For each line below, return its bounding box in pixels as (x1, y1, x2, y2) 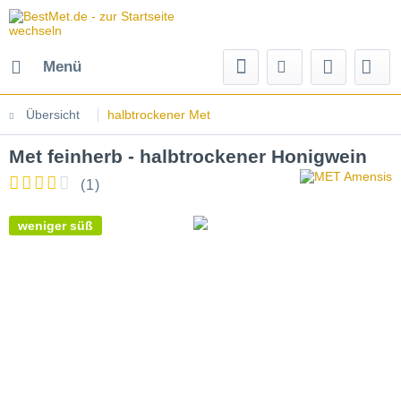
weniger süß (18, 218, 93, 233)
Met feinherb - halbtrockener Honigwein (9, 146, 367, 166)
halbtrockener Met (107, 107, 210, 122)
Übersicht (26, 107, 80, 122)
